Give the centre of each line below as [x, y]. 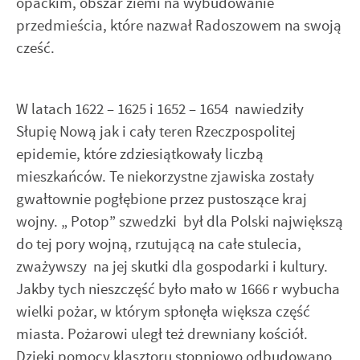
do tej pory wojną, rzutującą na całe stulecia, [159, 244]
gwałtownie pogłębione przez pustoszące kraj [162, 199]
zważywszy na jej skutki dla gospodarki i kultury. [172, 267]
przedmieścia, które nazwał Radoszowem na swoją [179, 25]
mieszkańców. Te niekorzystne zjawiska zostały [165, 177]
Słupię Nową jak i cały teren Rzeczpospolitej [156, 132]
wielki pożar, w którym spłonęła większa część [163, 312]
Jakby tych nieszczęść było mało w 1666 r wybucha [178, 289]
